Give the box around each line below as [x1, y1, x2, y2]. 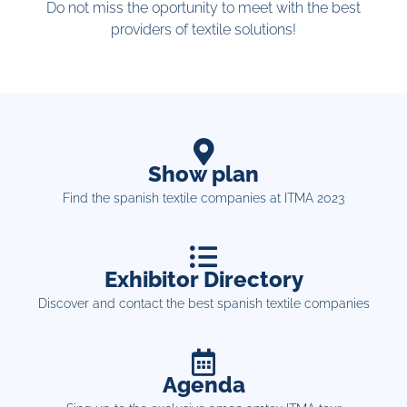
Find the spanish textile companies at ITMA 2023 [63, 191, 344, 205]
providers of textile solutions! [111, 21, 296, 38]
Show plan [148, 161, 259, 187]
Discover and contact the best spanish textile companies [37, 296, 370, 311]
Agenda [162, 372, 245, 398]
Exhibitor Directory [104, 266, 303, 293]
